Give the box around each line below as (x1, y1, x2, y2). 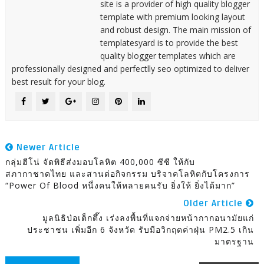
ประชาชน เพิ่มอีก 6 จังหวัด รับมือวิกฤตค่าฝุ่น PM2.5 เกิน (27, 223, 255, 235)
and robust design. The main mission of (100, 24, 251, 35)
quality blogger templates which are (100, 49, 236, 61)
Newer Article (13, 141, 80, 153)
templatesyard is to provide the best (100, 37, 238, 48)
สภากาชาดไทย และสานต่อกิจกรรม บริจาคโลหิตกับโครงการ (5, 167, 250, 179)
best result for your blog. (11, 75, 105, 87)
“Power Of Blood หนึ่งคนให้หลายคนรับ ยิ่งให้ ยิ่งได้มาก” (5, 179, 235, 191)
